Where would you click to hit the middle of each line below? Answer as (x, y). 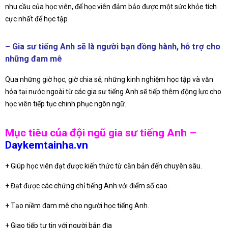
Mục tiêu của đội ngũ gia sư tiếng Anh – (101, 133)
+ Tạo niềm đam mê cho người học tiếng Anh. (77, 206)
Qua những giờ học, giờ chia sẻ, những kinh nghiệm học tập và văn (109, 80)
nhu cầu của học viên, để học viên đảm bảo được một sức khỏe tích (111, 6)
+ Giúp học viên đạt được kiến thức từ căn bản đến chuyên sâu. (104, 166)
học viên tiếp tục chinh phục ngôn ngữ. (66, 104)
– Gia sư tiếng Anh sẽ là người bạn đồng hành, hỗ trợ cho (113, 47)
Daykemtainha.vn (47, 145)
